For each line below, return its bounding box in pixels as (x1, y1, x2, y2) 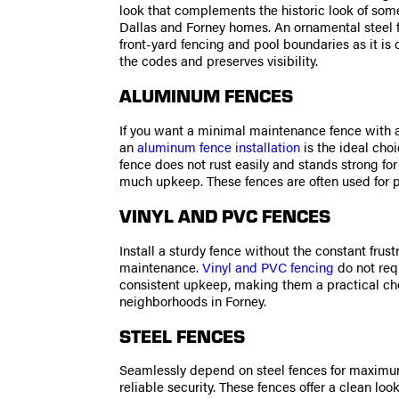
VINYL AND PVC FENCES (119, 203, 331, 228)
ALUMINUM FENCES (119, 83, 294, 108)
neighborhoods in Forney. (119, 290, 267, 311)
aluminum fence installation (137, 136, 301, 157)
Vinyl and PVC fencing (202, 256, 335, 277)
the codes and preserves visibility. (119, 50, 319, 70)
